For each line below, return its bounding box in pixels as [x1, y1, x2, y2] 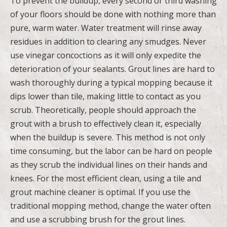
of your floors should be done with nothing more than [10, 8, 216, 20]
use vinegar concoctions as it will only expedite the [10, 49, 201, 61]
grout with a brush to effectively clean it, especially [10, 118, 201, 129]
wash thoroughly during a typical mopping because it [10, 77, 212, 88]
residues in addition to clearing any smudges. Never [10, 35, 206, 47]
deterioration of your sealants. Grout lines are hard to [10, 63, 215, 74]
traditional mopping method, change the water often [10, 200, 211, 211]
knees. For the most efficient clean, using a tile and [10, 172, 201, 184]
